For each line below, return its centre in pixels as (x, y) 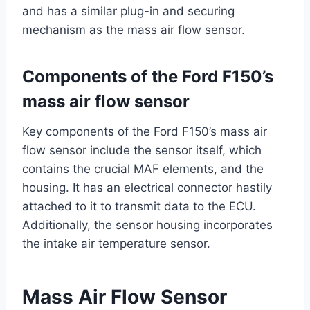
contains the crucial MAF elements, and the (143, 169)
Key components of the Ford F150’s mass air (145, 132)
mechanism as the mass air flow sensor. (134, 30)
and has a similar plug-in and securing (128, 11)
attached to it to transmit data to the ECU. (139, 207)
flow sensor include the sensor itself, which (142, 151)
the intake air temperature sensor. (116, 244)
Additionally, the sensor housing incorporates (147, 225)
